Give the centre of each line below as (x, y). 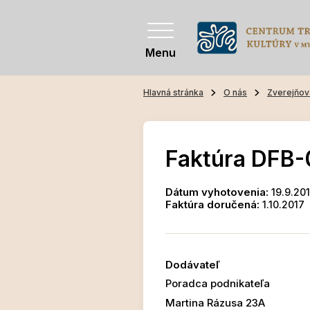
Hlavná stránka (173, 93)
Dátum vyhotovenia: (217, 192)
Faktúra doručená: (212, 205)
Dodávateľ (193, 265)
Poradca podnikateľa (218, 284)
